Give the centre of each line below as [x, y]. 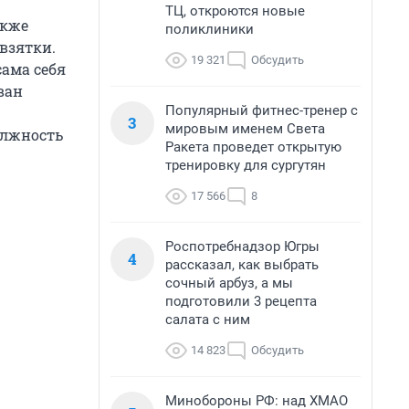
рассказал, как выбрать [242, 265]
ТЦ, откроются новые [235, 11]
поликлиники [210, 29]
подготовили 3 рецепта [241, 301]
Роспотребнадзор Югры [242, 246]
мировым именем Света [245, 129]
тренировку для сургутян [246, 165]
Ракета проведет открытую [253, 147]
